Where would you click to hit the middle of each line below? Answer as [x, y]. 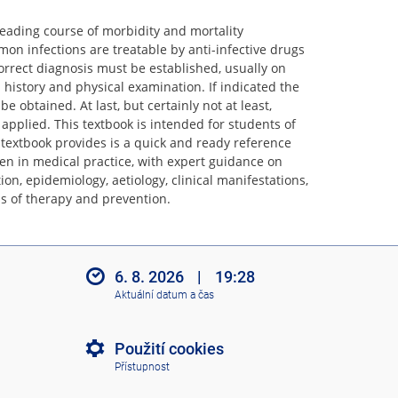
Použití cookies [169, 348]
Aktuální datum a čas [164, 295]
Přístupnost [142, 367]
